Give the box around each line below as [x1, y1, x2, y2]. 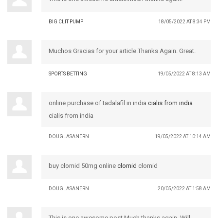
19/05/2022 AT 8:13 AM [158, 71, 211, 76]
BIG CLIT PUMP [49, 18, 83, 24]
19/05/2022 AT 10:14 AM [155, 133, 211, 139]
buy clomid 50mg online [49, 162, 117, 169]
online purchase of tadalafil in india [49, 99, 148, 107]
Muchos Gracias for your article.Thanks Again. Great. [49, 47, 196, 54]
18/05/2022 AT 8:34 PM [158, 18, 211, 24]
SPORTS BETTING [49, 71, 87, 76]
